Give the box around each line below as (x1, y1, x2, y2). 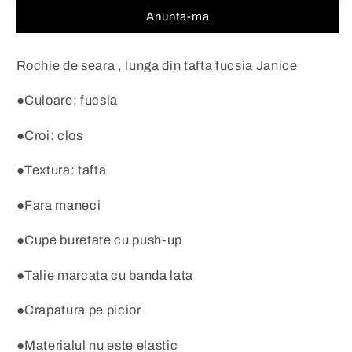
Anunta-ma (145, 10, 210, 24)
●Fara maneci (16, 198, 101, 212)
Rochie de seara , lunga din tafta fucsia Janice (16, 58, 298, 72)
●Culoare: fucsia (16, 93, 119, 108)
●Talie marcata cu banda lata (16, 268, 193, 282)
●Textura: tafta (16, 163, 107, 178)
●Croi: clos (16, 128, 83, 142)
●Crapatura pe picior (16, 303, 141, 317)
